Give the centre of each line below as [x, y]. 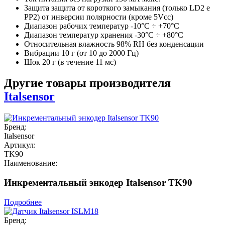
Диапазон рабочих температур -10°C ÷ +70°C [102, 26]
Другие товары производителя [87, 83]
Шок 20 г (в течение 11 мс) [70, 62]
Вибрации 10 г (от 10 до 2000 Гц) [81, 53]
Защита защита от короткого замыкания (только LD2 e [117, 8]
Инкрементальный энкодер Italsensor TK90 [98, 183]
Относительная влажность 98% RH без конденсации [114, 44]
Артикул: [20, 145]
